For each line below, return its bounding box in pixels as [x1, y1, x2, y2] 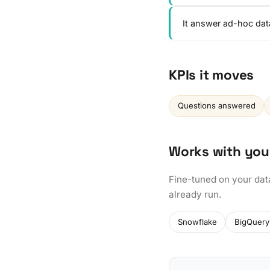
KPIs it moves [169, 66, 254, 84]
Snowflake [177, 216, 217, 227]
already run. [169, 188, 221, 200]
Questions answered [177, 101, 256, 111]
